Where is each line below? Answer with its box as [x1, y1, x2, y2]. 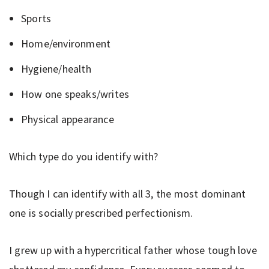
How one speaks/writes [21, 86, 130, 101]
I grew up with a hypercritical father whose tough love [9, 243, 257, 257]
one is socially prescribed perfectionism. [9, 205, 193, 220]
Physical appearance [21, 112, 114, 126]
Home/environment [21, 36, 111, 50]
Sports [21, 11, 52, 25]
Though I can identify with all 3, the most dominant [9, 186, 246, 201]
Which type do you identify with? [9, 149, 159, 163]
